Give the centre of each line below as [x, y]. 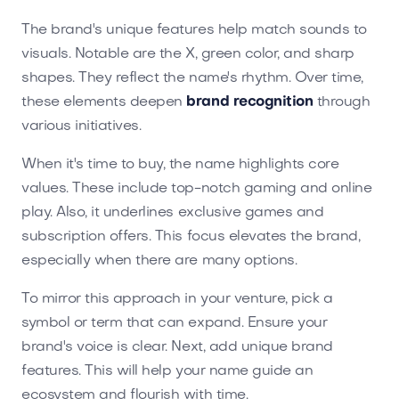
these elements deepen [104, 102]
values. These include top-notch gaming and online [197, 188]
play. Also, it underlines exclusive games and [173, 212]
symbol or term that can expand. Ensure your [175, 323]
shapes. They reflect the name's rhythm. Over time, [192, 78]
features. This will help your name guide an [167, 371]
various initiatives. [81, 126]
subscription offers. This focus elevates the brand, [191, 236]
